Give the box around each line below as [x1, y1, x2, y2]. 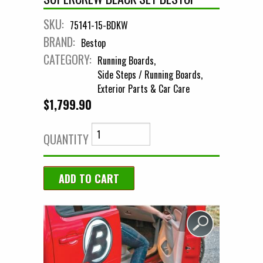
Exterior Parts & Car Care [97, 82, 190, 96]
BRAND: [43, 33, 78, 51]
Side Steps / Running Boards [97, 68, 201, 82]
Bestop [81, 36, 106, 50]
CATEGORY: [43, 50, 95, 69]
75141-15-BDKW [70, 18, 128, 33]
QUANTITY [43, 130, 89, 148]
